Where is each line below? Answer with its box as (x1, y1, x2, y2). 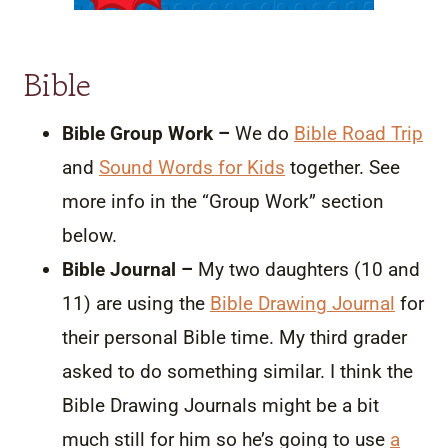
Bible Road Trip (294, 121, 423, 145)
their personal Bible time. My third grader (62, 325, 407, 349)
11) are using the (62, 291, 210, 315)
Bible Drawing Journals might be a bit (62, 393, 379, 417)
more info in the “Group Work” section (62, 189, 384, 213)
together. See (285, 155, 400, 179)
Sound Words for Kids (99, 155, 285, 179)
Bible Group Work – (62, 121, 230, 145)
